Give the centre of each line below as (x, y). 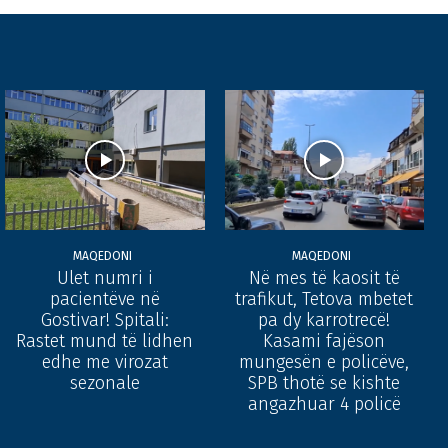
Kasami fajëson (324, 340)
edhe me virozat (104, 361)
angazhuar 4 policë (324, 403)
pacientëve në (104, 298)
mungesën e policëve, (324, 361)
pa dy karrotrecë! (324, 319)
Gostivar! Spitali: (104, 319)
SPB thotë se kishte (324, 382)
